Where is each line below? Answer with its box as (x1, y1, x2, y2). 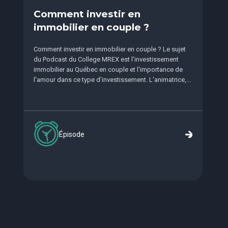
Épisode (59, 130, 84, 138)
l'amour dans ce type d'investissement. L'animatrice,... (33, 76, 191, 84)
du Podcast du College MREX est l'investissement (33, 55, 179, 64)
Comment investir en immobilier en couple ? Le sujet (33, 45, 186, 53)
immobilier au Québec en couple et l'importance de (33, 66, 183, 74)
